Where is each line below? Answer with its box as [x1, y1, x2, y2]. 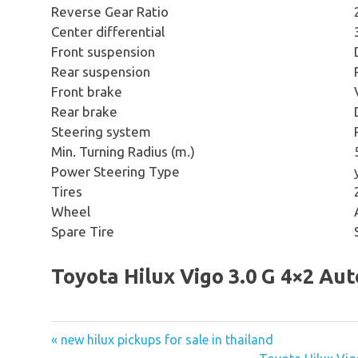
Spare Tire [51, 223, 114, 239]
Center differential [51, 23, 165, 39]
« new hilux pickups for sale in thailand [51, 332, 273, 347]
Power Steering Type [51, 163, 180, 179]
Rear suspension [51, 63, 150, 79]
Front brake [51, 83, 122, 99]
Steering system [51, 123, 151, 139]
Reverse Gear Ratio [51, 3, 169, 19]
